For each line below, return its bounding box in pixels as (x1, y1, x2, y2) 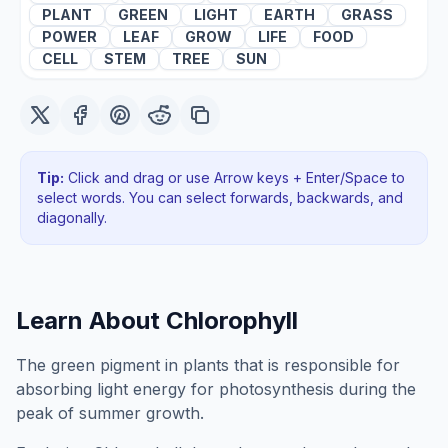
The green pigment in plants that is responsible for (16, 355, 400, 375)
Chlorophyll (166, 306, 298, 335)
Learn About (16, 306, 166, 335)
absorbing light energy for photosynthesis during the (16, 379, 416, 399)
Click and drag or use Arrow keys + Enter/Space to (64, 169, 405, 186)
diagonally (37, 209, 104, 226)
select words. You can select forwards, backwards (37, 189, 370, 206)
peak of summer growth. (16, 403, 204, 423)
